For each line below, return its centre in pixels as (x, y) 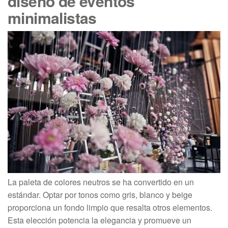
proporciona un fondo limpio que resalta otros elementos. (110, 207)
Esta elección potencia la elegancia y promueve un (99, 220)
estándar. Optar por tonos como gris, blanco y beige (100, 194)
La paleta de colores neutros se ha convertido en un (101, 182)
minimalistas (52, 18)
